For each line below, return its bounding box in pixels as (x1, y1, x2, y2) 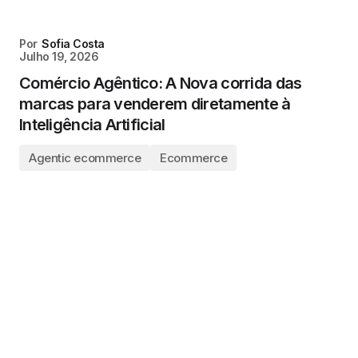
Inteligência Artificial (19, 115, 165, 134)
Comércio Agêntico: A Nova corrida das (19, 74, 302, 93)
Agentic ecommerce (29, 150, 141, 165)
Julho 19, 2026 (19, 50, 99, 63)
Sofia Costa (42, 37, 105, 50)
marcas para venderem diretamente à (19, 94, 291, 113)
